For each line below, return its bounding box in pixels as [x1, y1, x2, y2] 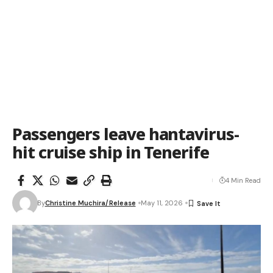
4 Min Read [225, 176, 261, 185]
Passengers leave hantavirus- [12, 122, 239, 145]
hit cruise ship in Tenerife [12, 141, 209, 163]
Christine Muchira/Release [44, 199, 136, 207]
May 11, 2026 [140, 199, 183, 207]
